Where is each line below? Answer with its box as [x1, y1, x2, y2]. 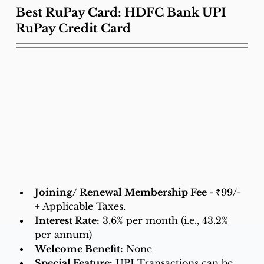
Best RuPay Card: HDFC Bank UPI [15, 5, 229, 20]
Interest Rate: [34, 214, 100, 227]
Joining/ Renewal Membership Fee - [34, 186, 216, 199]
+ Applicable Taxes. [34, 200, 126, 213]
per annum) [34, 229, 92, 241]
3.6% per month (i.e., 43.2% [102, 214, 231, 227]
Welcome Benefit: [34, 243, 123, 255]
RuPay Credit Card [15, 21, 131, 36]
